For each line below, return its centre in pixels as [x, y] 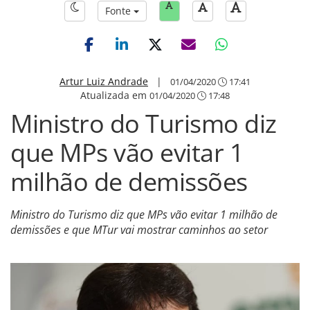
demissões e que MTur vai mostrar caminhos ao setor [139, 230]
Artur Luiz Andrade [104, 81]
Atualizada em [115, 95]
